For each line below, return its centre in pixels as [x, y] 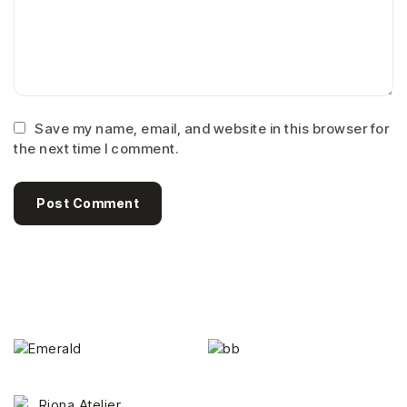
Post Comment [88, 203]
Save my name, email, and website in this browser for [212, 128]
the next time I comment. [96, 148]
